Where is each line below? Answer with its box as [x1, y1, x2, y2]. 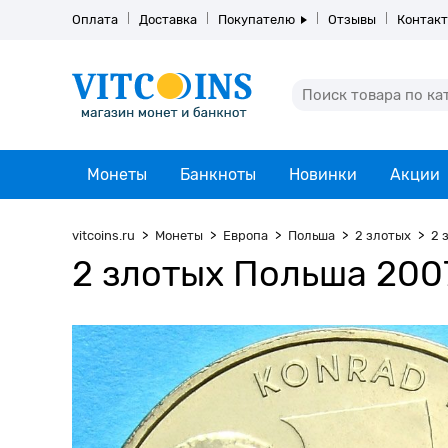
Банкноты [180, 165, 256, 184]
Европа [223, 228, 268, 243]
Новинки [289, 165, 357, 184]
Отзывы [328, 12, 376, 27]
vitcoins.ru [72, 228, 135, 243]
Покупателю [218, 12, 295, 27]
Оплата [72, 12, 118, 27]
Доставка [139, 12, 197, 27]
